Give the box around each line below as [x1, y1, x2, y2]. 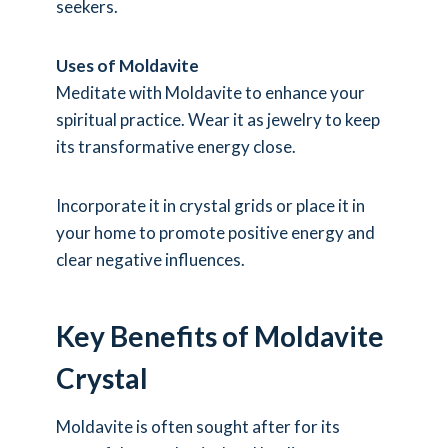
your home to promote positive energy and [56, 221, 375, 243]
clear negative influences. [56, 248, 245, 270]
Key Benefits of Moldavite [56, 318, 384, 353]
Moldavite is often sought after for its [56, 415, 340, 437]
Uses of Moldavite [56, 54, 199, 76]
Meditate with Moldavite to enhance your [56, 81, 365, 103]
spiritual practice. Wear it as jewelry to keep [56, 108, 380, 130]
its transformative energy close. [56, 135, 296, 157]
